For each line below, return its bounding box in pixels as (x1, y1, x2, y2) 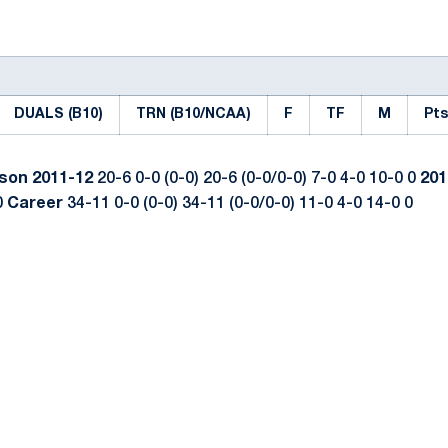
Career (7, 197, 67, 211)
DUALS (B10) (14, 108, 103, 121)
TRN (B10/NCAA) (136, 108, 251, 121)
